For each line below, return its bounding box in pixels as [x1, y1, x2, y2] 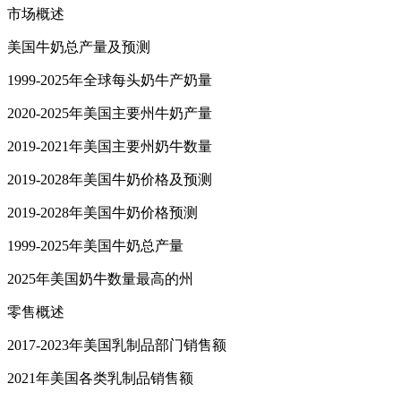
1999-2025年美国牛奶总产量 [7, 237, 183, 253]
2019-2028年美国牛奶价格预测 [7, 204, 198, 220]
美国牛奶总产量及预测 [7, 38, 150, 55]
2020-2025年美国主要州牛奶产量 [7, 105, 212, 121]
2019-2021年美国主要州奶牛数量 [7, 138, 212, 154]
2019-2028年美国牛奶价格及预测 [7, 171, 212, 187]
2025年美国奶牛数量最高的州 [7, 270, 193, 286]
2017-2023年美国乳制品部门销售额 [7, 337, 226, 353]
